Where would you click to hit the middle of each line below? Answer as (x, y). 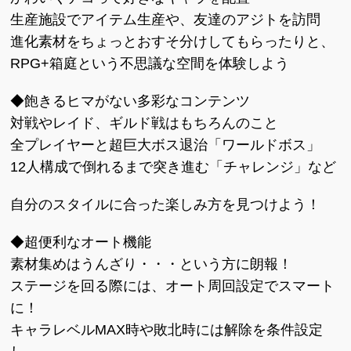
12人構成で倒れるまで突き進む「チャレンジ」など (174, 167)
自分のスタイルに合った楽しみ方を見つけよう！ (166, 204)
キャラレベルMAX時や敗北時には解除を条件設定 (167, 330)
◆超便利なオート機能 (81, 242)
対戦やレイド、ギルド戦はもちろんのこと (145, 123)
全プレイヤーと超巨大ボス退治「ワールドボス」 (166, 145)
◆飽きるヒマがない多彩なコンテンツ (130, 101)
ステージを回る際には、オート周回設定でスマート (173, 286)
